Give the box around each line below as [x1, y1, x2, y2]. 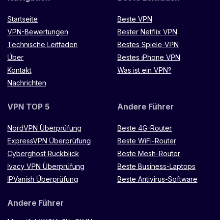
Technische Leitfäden [7, 40, 78, 49]
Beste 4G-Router [117, 123, 172, 132]
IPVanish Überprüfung [7, 174, 78, 183]
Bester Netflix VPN [117, 27, 177, 36]
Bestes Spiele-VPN [117, 40, 179, 49]
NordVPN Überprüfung [7, 123, 82, 132]
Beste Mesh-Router [117, 149, 180, 158]
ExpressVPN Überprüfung [7, 136, 91, 145]
